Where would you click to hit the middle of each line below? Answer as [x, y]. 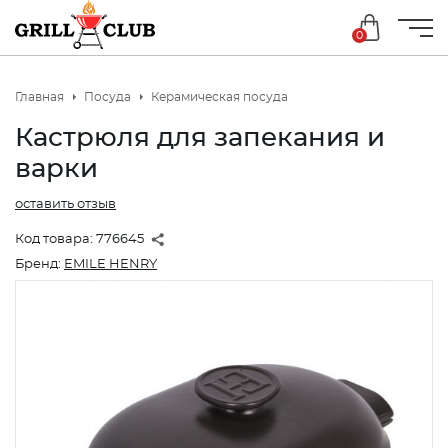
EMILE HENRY [110, 264]
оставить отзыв [65, 204]
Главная [39, 97]
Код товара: [55, 239]
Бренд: [39, 264]
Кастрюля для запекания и [200, 138]
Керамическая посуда [219, 97]
